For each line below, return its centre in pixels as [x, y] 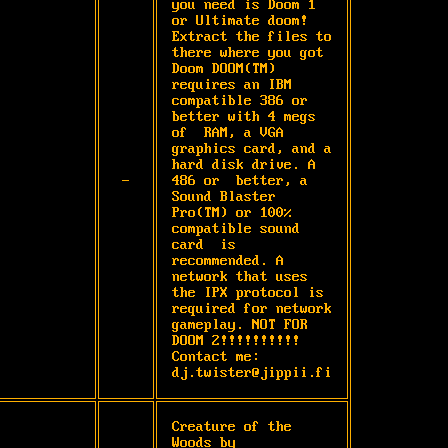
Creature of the [232, 426]
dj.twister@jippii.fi [252, 372]
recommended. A [228, 260]
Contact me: [216, 356]
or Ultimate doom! [240, 20]
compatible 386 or [240, 100]
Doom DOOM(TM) [224, 68]
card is [204, 244]
